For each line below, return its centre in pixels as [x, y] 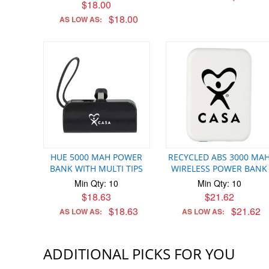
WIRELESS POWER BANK [219, 168]
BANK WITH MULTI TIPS [97, 168]
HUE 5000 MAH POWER [97, 157]
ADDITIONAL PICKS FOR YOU [139, 253]
